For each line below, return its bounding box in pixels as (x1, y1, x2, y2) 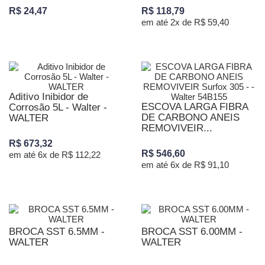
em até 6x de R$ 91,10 (141, 160, 229, 170)
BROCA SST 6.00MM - (141, 226, 243, 237)
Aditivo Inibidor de (9, 91, 88, 102)
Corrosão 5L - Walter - (9, 102, 107, 113)
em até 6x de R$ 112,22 (9, 150, 101, 160)
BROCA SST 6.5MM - (9, 226, 105, 237)
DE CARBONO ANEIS (141, 112, 240, 123)
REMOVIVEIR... (141, 122, 212, 134)
